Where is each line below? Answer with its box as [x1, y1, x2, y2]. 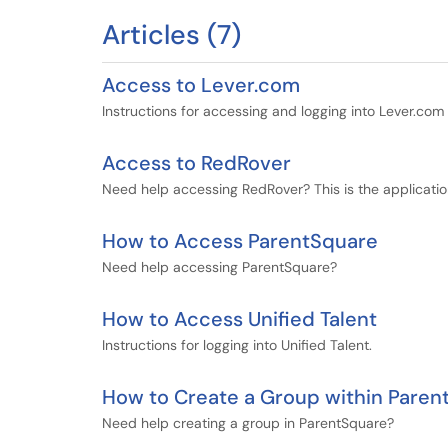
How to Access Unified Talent [102, 306, 377, 332]
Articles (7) [102, 17, 241, 52]
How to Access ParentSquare [102, 228, 378, 254]
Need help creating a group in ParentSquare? [102, 414, 394, 432]
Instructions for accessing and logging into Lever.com [102, 102, 444, 120]
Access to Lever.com [102, 72, 300, 98]
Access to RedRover [102, 150, 291, 176]
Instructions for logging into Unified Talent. [102, 336, 372, 354]
